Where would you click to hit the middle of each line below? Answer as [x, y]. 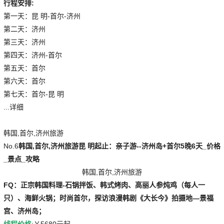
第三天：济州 [24, 42]
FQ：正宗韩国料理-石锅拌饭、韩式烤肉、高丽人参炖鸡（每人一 [104, 185]
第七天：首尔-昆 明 [33, 94]
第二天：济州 [24, 29]
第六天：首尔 [24, 81]
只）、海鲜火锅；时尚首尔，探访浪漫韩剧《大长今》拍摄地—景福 [108, 198]
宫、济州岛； [24, 211]
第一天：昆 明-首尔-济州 [42, 16]
